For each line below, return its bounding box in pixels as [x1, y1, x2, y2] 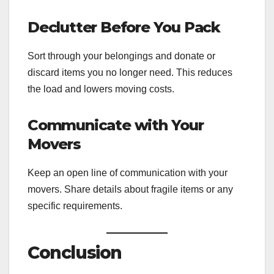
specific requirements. [28, 200, 122, 211]
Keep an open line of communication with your [28, 167, 228, 178]
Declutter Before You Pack [28, 18, 220, 36]
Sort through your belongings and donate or [28, 50, 215, 61]
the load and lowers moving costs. [28, 83, 174, 94]
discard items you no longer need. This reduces [28, 67, 232, 78]
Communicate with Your [28, 116, 204, 134]
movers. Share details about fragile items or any [28, 183, 233, 194]
